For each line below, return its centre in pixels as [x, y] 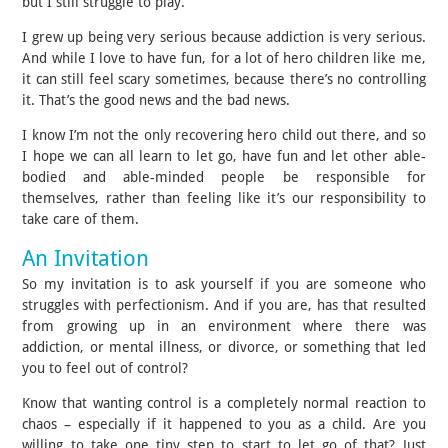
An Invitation [86, 258]
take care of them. [83, 218]
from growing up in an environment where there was [224, 325]
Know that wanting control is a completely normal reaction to [224, 402]
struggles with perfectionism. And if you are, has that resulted [224, 304]
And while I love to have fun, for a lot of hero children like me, [224, 57]
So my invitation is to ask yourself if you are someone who [224, 283]
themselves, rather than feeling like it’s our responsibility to [224, 197]
